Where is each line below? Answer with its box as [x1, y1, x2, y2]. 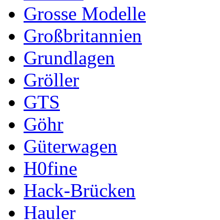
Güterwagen [24, 135, 117, 157]
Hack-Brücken [24, 179, 136, 201]
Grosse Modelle [24, 2, 146, 24]
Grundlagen [24, 47, 115, 68]
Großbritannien [24, 25, 142, 46]
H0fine [24, 157, 77, 179]
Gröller [24, 69, 79, 90]
